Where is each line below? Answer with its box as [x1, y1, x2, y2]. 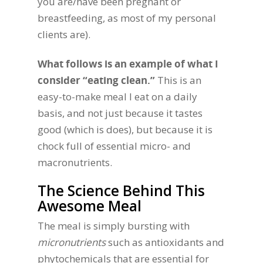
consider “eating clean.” [38, 73, 155, 87]
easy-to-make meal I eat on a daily [38, 89, 197, 103]
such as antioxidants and [108, 235, 224, 249]
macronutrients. [38, 155, 112, 169]
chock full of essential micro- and [38, 139, 191, 153]
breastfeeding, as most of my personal [38, 11, 216, 25]
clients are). [38, 28, 90, 42]
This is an [155, 73, 201, 87]
